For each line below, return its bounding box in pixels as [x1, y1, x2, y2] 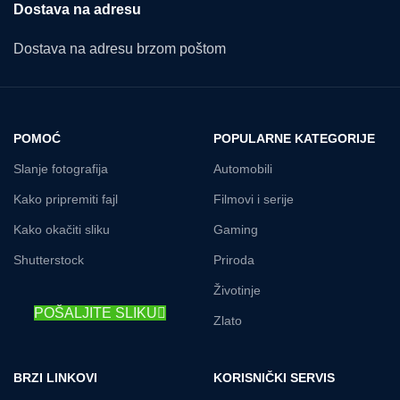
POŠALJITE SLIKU [34, 305, 157, 321]
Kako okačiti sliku [13, 222, 110, 237]
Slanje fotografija [13, 162, 108, 177]
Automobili [213, 162, 272, 177]
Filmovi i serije [213, 192, 294, 207]
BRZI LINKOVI [13, 371, 97, 386]
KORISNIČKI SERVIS [213, 371, 335, 386]
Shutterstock [13, 253, 84, 268]
